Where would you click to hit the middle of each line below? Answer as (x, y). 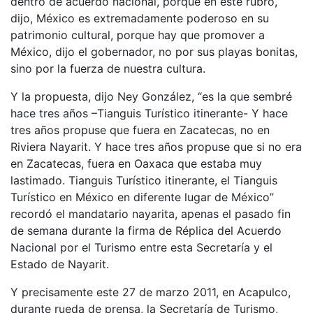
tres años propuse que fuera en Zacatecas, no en (140, 130)
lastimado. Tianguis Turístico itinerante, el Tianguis (144, 180)
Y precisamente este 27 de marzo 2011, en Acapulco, (151, 292)
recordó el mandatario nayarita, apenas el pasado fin (151, 214)
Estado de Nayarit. (60, 264)
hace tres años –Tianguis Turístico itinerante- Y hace (149, 113)
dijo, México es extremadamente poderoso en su (140, 18)
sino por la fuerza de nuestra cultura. (108, 68)
